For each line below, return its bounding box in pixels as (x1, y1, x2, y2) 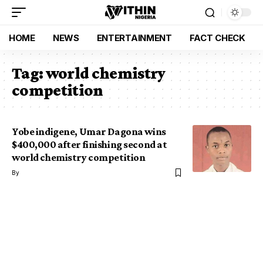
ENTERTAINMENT (96, 32, 172, 43)
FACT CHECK (189, 32, 245, 43)
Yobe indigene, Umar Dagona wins (12, 126, 166, 137)
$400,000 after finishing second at (12, 139, 167, 150)
